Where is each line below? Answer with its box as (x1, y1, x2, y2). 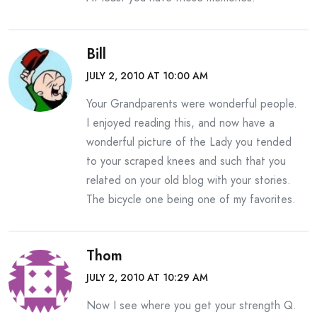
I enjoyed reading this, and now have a (86, 115, 275, 132)
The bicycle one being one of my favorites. (86, 191, 296, 208)
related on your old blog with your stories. (86, 172, 291, 189)
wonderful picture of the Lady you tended (86, 134, 292, 151)
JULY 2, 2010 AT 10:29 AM (86, 270, 208, 285)
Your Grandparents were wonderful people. (86, 96, 297, 113)
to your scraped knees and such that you (86, 153, 286, 170)
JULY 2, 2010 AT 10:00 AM (86, 69, 208, 83)
